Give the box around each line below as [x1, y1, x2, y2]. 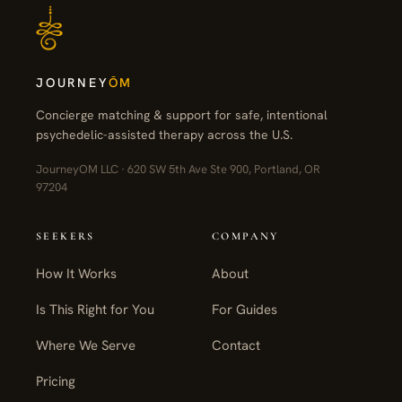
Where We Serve [36, 336, 135, 355]
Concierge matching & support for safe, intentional [36, 107, 328, 124]
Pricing [36, 372, 75, 391]
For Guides [212, 301, 277, 319]
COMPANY [212, 230, 279, 243]
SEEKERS [36, 230, 95, 243]
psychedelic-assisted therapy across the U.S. [36, 127, 293, 144]
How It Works [36, 265, 117, 284]
